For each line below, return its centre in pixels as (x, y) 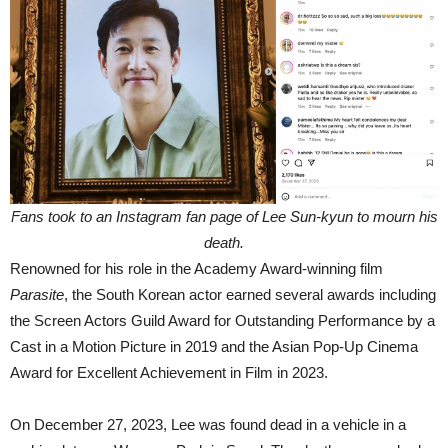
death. (224, 242)
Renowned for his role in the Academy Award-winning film (196, 268)
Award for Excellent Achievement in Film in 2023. (171, 372)
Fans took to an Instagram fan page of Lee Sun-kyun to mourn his (224, 216)
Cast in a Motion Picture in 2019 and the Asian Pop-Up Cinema (214, 346)
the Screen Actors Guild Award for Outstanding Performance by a (222, 320)
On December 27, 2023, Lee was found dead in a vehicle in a (208, 424)
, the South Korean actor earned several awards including (250, 294)
